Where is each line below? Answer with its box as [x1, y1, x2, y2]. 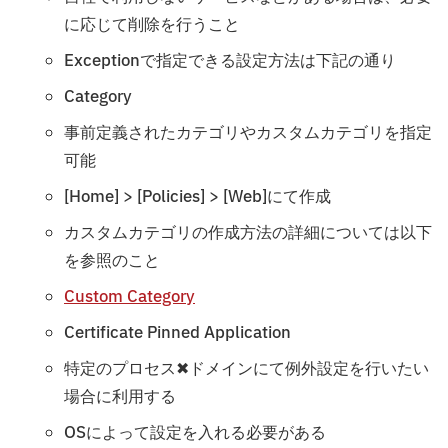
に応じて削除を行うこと [64, 12, 240, 37]
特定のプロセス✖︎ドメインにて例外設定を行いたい [64, 356, 429, 381]
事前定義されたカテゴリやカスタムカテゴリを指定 [64, 120, 432, 145]
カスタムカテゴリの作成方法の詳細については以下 [64, 220, 432, 245]
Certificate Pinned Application [64, 320, 291, 345]
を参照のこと [64, 248, 160, 273]
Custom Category [64, 284, 195, 309]
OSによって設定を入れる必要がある [64, 420, 326, 445]
